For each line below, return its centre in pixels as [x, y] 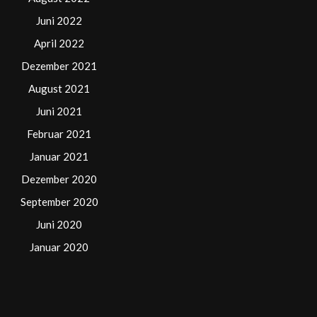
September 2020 [59, 201]
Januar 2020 [59, 247]
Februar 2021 [59, 133]
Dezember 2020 [59, 179]
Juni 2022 [59, 20]
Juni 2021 [59, 111]
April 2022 [59, 43]
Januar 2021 [59, 156]
